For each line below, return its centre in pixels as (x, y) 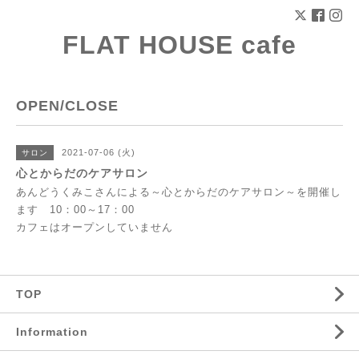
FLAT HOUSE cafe (179, 45)
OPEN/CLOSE (67, 106)
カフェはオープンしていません (95, 227)
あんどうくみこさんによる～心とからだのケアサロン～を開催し (179, 192)
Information (52, 332)
